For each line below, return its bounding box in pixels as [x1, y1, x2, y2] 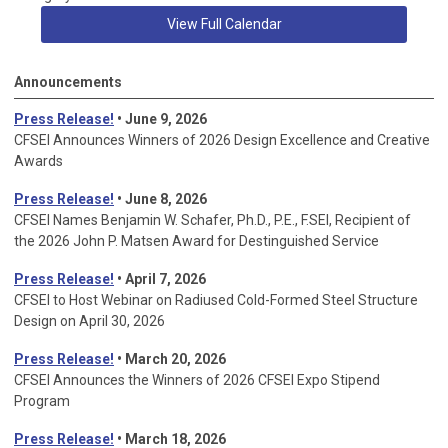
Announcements [14, 74, 122, 91]
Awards [14, 153, 63, 170]
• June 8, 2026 [114, 191, 207, 208]
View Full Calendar [166, 16, 282, 33]
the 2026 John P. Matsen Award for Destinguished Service [14, 233, 379, 250]
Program [14, 393, 70, 410]
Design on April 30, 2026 [14, 313, 165, 330]
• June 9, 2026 [114, 111, 207, 128]
